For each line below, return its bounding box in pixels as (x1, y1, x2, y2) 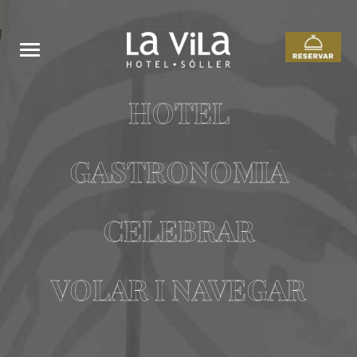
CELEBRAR (102, 210, 255, 249)
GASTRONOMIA (69, 151, 288, 190)
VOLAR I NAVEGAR (51, 269, 306, 308)
